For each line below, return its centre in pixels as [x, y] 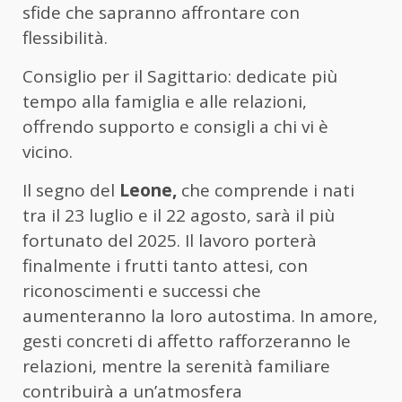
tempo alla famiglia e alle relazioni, [165, 101]
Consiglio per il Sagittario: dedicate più [180, 76]
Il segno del [71, 190]
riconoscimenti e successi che [142, 290]
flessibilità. [65, 37]
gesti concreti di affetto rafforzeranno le [187, 341]
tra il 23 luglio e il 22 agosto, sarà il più [179, 215]
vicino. [48, 151]
